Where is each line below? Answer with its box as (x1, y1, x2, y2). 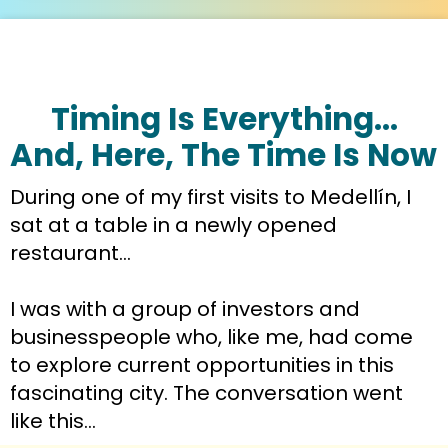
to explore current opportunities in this (10, 350, 394, 379)
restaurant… (10, 238, 131, 267)
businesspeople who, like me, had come (10, 322, 413, 351)
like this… (10, 406, 96, 435)
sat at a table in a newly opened (10, 210, 337, 239)
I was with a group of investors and (10, 294, 360, 323)
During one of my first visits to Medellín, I (10, 182, 411, 211)
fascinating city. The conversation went (10, 378, 403, 407)
